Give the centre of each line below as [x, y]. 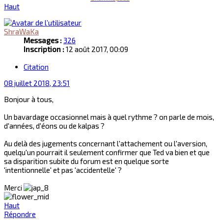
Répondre [20, 214]
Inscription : [44, 49]
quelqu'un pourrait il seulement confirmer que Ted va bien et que [107, 152]
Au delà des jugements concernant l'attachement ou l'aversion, [106, 143]
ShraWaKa [21, 32]
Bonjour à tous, [29, 99]
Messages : [43, 41]
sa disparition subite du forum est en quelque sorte [86, 161]
